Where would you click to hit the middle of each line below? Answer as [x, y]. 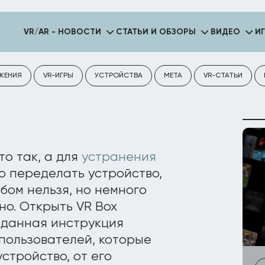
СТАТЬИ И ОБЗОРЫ [156, 32]
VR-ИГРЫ [58, 76]
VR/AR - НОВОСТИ [62, 32]
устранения [119, 157]
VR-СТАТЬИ [223, 76]
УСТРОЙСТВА [119, 76]
